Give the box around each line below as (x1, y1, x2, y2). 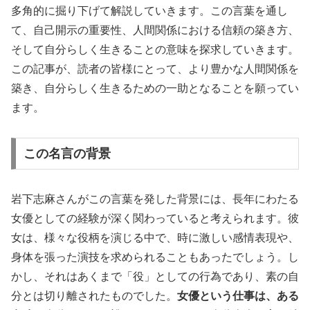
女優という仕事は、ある (177, 289, 299, 302)
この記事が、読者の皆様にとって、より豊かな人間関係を (11, 63, 299, 75)
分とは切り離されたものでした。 (11, 289, 177, 302)
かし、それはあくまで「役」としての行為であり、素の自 (11, 270, 299, 282)
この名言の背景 (23, 146, 111, 161)
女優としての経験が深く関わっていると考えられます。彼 (11, 212, 299, 224)
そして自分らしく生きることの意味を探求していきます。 (11, 44, 299, 56)
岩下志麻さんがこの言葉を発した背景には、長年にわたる (11, 192, 299, 205)
